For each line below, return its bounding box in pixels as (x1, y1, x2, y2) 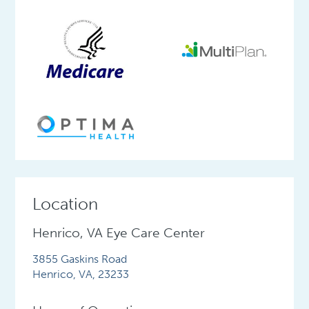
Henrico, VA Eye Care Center (32, 225, 206, 241)
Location (32, 194, 99, 215)
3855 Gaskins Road (32, 252, 128, 266)
